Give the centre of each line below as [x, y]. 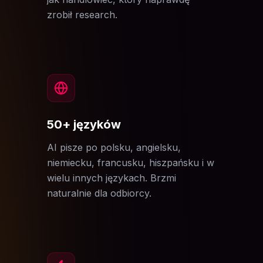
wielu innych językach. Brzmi [112, 178]
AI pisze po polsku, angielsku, [114, 147]
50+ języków [84, 124]
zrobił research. [82, 15]
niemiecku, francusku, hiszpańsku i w [131, 163]
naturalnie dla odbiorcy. [99, 193]
